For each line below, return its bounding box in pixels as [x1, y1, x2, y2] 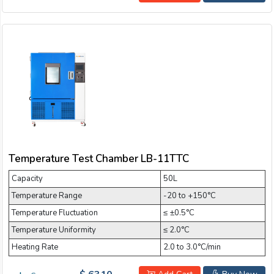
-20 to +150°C [163, 190, 216, 202]
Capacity [12, 173, 43, 185]
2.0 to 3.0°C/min [163, 242, 221, 253]
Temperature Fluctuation [12, 207, 98, 219]
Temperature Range [12, 190, 82, 202]
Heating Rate [12, 242, 58, 253]
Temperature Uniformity [12, 224, 96, 236]
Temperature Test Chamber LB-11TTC [9, 152, 189, 166]
